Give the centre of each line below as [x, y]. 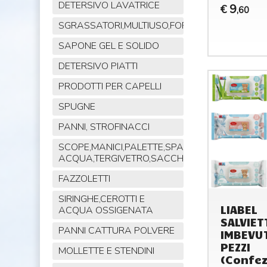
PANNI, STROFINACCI [104, 127]
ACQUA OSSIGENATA [105, 211]
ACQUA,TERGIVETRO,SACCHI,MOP [133, 159]
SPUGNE [77, 107]
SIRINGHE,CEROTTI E [101, 199]
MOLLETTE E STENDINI [106, 251]
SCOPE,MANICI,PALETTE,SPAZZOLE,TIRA [145, 148]
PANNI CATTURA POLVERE [116, 231]
